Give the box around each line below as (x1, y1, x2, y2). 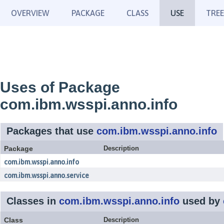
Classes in (6, 195, 59, 206)
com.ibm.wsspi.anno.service (4, 171, 89, 179)
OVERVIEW (11, 8, 49, 17)
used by (179, 195, 223, 206)
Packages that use (6, 125, 96, 136)
